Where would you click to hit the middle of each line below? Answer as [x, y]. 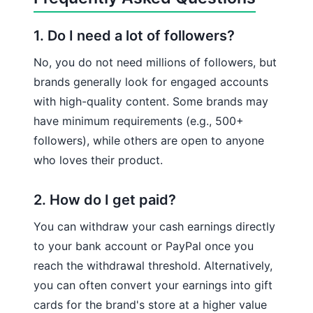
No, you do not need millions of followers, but [155, 62]
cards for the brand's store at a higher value [150, 304]
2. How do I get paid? [105, 199]
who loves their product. [98, 160]
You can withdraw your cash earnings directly [154, 226]
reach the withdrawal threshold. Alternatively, [153, 265]
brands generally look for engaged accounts [151, 81]
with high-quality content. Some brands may [151, 101]
